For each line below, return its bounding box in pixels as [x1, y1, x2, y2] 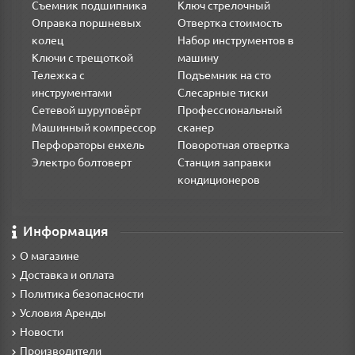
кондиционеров [177, 174, 260, 187]
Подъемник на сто [177, 69, 271, 82]
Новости [20, 326, 63, 339]
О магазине [20, 250, 79, 263]
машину [177, 52, 219, 65]
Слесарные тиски [177, 86, 268, 100]
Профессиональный [177, 104, 282, 117]
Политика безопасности [20, 288, 143, 301]
